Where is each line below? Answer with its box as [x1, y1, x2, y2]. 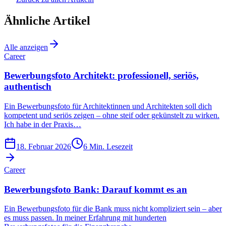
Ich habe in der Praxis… [4, 120, 81, 129]
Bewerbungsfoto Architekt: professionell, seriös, [4, 70, 199, 81]
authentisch [4, 81, 51, 92]
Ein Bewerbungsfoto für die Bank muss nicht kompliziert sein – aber [4, 204, 222, 213]
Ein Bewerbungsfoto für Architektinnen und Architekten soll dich [4, 101, 212, 110]
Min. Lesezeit [89, 142, 133, 151]
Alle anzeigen [4, 42, 48, 51]
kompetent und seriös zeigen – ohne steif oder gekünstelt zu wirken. [4, 110, 219, 120]
